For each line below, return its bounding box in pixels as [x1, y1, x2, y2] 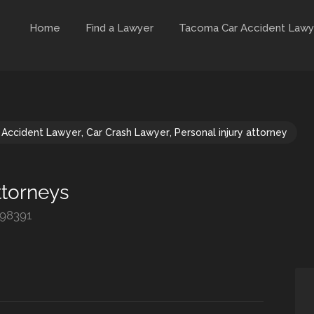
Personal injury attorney [175, 126, 287, 138]
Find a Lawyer [86, 22, 154, 34]
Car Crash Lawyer [86, 126, 170, 138]
